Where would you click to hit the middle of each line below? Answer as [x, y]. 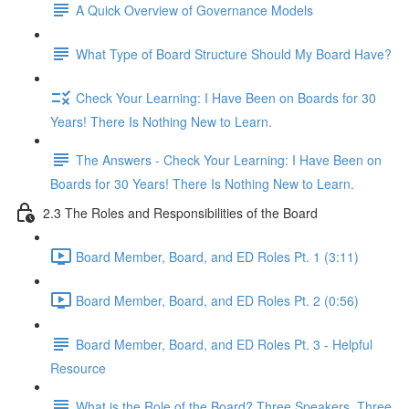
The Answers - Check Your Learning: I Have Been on [229, 159]
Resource [78, 368]
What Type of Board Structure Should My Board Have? [234, 53]
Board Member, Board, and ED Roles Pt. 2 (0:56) [217, 300]
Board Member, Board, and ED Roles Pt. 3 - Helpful [224, 344]
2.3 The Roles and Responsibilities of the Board [180, 212]
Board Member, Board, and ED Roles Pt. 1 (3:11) [217, 256]
